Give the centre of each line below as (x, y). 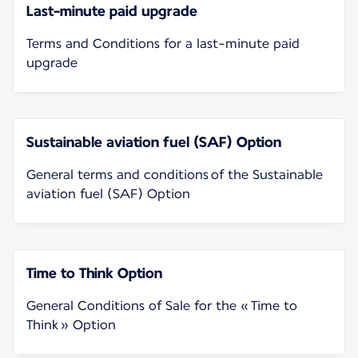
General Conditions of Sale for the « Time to (162, 305)
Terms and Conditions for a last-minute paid (163, 43)
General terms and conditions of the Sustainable (175, 174)
